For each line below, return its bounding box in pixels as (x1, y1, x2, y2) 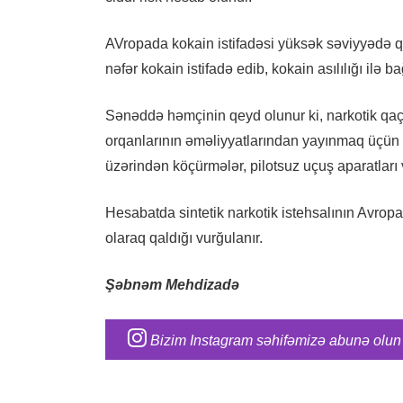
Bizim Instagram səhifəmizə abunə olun (147, 332, 401, 348)
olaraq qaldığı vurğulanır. (105, 229, 263, 246)
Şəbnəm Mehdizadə (105, 276, 239, 292)
